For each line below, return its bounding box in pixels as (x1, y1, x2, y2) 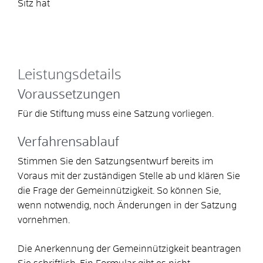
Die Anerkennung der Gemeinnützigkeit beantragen (18, 244, 241, 254)
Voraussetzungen (18, 88, 120, 102)
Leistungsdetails (18, 68, 122, 82)
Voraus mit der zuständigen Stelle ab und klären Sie (18, 171, 240, 181)
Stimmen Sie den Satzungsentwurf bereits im (18, 156, 213, 166)
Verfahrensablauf (18, 136, 119, 149)
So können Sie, (157, 186, 221, 195)
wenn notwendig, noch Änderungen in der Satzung (18, 200, 237, 210)
